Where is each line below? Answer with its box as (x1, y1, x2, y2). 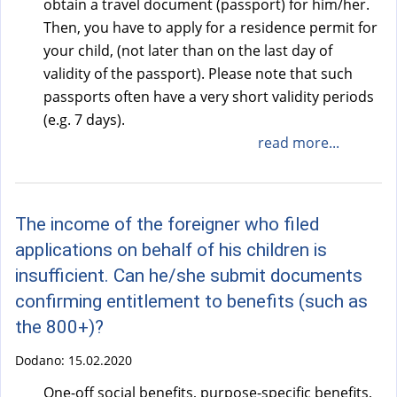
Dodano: (15, 351, 68, 369)
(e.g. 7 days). (43, 109, 125, 129)
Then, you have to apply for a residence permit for (43, 17, 378, 37)
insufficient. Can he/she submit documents (15, 264, 362, 286)
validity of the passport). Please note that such (43, 63, 353, 83)
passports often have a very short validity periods (43, 86, 374, 106)
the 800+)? (15, 315, 104, 338)
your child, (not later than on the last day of (43, 40, 332, 60)
